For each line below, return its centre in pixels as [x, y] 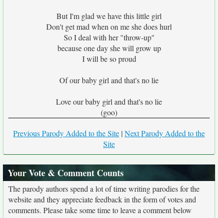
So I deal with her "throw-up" [109, 37]
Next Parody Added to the [165, 133]
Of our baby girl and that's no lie [109, 80]
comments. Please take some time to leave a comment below [100, 210]
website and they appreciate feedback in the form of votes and [102, 199]
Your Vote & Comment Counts [66, 173]
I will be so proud [109, 59]
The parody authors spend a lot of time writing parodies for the [104, 189]
